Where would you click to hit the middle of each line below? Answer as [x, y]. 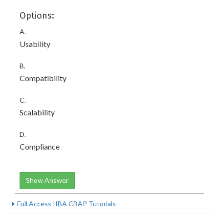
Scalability [37, 112]
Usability [35, 44]
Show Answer [47, 180]
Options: [37, 16]
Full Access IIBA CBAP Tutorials [66, 204]
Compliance [40, 146]
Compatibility [43, 78]
